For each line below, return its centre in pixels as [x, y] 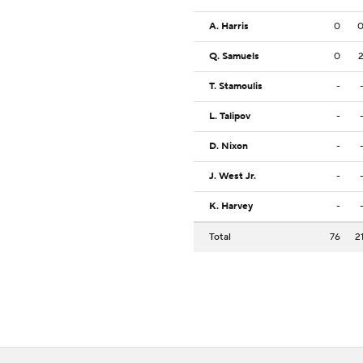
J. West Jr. [233, 177]
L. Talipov [230, 117]
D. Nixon [228, 147]
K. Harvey [231, 207]
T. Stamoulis [236, 87]
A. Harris [229, 27]
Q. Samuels [234, 57]
